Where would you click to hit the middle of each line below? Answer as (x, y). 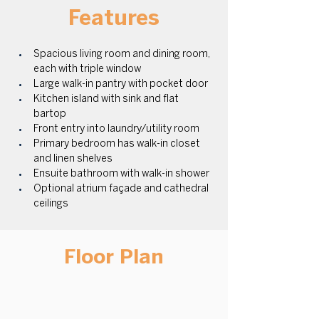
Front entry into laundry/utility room (117, 129)
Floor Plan (114, 258)
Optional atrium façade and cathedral (122, 189)
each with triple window (87, 69)
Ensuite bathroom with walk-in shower (122, 174)
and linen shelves (73, 159)
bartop (51, 114)
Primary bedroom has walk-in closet (118, 144)
